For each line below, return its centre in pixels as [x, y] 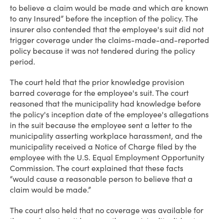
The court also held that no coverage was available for [107, 210]
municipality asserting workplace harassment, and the [106, 136]
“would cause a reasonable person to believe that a [101, 179]
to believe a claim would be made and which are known [109, 8]
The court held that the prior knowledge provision [97, 82]
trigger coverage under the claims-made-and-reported [109, 40]
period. [22, 62]
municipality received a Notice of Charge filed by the [103, 147]
